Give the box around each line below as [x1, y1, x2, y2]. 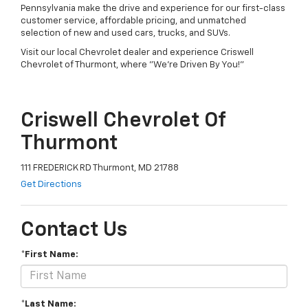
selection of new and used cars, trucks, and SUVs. [21, 28, 230, 38]
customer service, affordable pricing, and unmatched [21, 16, 246, 25]
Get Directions [21, 180, 82, 190]
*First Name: [21, 250, 78, 260]
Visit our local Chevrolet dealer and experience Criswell [21, 47, 254, 57]
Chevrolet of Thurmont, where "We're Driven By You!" [21, 60, 244, 69]
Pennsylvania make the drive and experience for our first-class [21, 3, 285, 13]
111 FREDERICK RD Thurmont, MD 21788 [21, 163, 179, 173]
